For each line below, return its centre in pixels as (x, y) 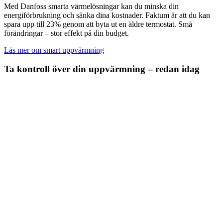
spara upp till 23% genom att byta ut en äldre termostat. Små (98, 24)
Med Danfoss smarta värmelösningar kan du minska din (91, 6)
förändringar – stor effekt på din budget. (66, 33)
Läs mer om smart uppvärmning (54, 50)
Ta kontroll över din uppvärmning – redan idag (102, 69)
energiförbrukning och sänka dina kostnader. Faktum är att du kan (107, 15)
